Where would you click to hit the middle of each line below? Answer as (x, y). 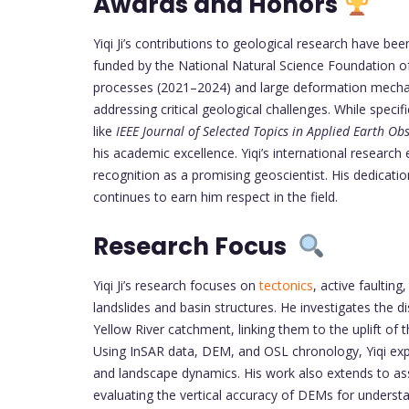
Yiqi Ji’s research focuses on (174, 285)
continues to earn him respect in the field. (215, 196)
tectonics (284, 285)
